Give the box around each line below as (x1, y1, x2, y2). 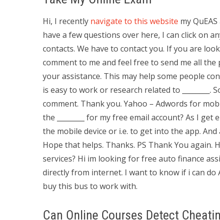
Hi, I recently (43, 16, 90, 27)
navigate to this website (90, 16, 178, 27)
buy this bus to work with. (43, 181, 137, 192)
